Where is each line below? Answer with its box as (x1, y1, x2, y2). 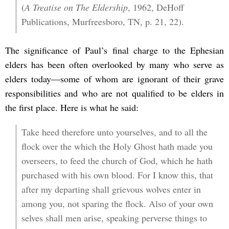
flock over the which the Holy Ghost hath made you (21, 140, 213, 152)
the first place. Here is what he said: (5, 101, 139, 114)
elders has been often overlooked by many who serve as (5, 58, 224, 71)
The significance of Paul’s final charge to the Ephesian (5, 44, 224, 57)
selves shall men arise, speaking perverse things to (21, 211, 207, 224)
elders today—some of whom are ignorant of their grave (5, 73, 224, 85)
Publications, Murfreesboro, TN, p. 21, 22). (21, 15, 184, 28)
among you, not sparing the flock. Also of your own (21, 197, 213, 210)
